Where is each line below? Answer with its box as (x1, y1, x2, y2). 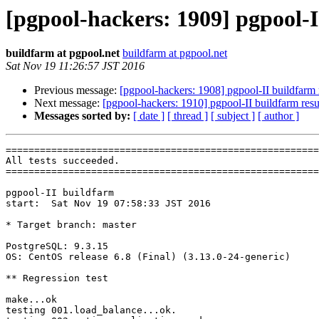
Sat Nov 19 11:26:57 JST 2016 (6, 60, 145, 73)
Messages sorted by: (34, 110, 130, 122)
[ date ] (133, 110, 164, 122)
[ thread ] (167, 110, 208, 122)
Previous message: (34, 84, 120, 97)
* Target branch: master (6, 219, 137, 231)
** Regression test (6, 273, 108, 284)
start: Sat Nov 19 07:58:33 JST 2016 (6, 198, 211, 209)
